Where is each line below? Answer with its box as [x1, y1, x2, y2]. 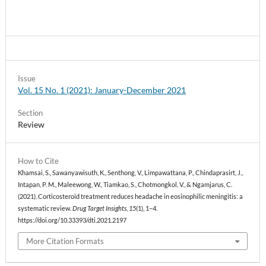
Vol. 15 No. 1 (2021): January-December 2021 [18, 85, 186, 96]
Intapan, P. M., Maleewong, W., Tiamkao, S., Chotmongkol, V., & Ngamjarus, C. [18, 180, 232, 188]
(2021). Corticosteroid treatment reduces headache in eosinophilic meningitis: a [18, 192, 243, 200]
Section [18, 107, 43, 118]
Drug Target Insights [72, 204, 126, 212]
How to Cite [18, 156, 59, 166]
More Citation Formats [26, 236, 104, 246]
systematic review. [18, 204, 72, 212]
